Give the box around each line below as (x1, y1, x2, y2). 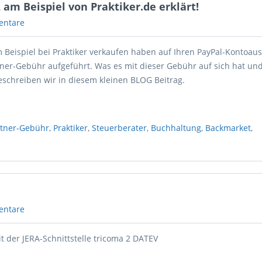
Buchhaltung (151, 122, 202, 133)
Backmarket (205, 122, 251, 133)
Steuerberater (92, 122, 147, 133)
